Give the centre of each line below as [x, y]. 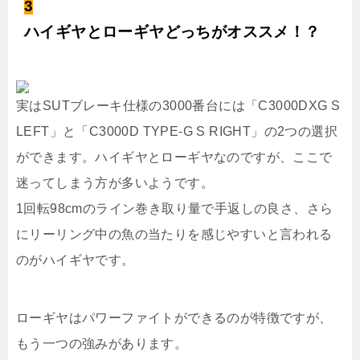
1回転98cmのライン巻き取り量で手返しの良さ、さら [175, 208]
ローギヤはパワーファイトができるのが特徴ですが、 [174, 317]
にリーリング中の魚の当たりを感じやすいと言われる [174, 234]
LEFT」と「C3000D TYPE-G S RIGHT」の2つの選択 [177, 131]
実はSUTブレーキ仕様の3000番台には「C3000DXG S [178, 105]
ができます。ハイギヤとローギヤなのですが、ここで [174, 157]
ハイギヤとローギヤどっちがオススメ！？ [172, 31]
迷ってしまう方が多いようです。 [115, 182]
